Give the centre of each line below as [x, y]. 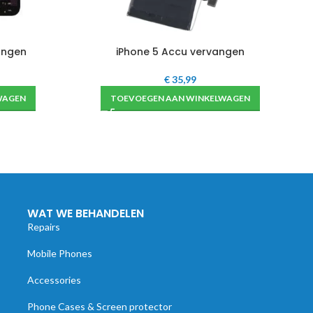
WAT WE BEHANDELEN [85, 213]
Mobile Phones [59, 253]
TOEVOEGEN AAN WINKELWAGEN [180, 98]
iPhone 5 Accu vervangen [180, 52]
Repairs [43, 227]
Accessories [54, 280]
